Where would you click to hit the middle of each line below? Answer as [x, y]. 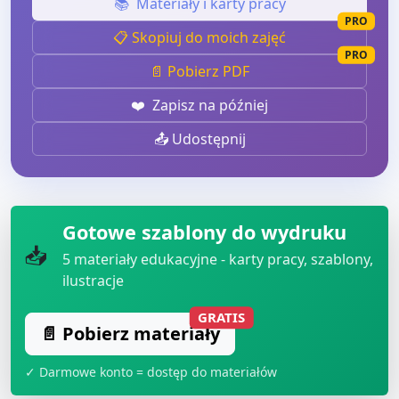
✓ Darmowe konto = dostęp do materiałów [151, 371]
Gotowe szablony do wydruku [204, 232]
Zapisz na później [208, 105]
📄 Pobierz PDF [199, 71]
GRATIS [221, 318]
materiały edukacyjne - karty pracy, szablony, [222, 259]
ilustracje [93, 280]
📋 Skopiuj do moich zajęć [199, 37]
